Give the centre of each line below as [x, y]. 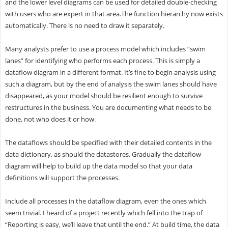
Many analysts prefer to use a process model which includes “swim [105, 49]
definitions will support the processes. [62, 177]
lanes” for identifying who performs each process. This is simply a [102, 60]
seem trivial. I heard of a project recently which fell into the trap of [104, 212]
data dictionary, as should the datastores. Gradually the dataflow [103, 154]
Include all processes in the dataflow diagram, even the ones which [105, 201]
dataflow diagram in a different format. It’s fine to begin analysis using [110, 72]
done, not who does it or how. [50, 119]
